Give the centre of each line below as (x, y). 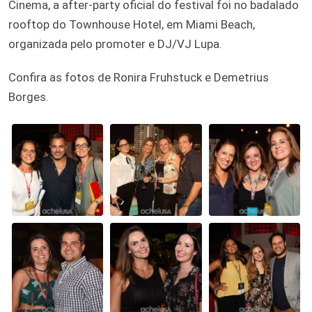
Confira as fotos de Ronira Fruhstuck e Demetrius (139, 78)
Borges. (29, 97)
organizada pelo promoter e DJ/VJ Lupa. (115, 44)
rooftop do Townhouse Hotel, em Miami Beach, (132, 25)
